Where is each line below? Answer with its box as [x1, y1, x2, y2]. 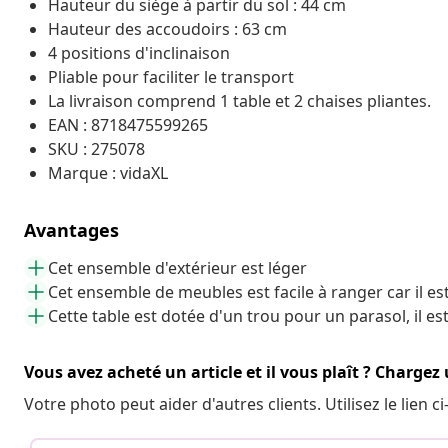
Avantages [24, 217, 119, 242]
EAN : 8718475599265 [48, 113, 208, 136]
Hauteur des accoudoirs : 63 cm [48, 17, 287, 40]
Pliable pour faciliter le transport [48, 65, 294, 88]
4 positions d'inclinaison [48, 41, 230, 64]
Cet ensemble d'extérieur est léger [48, 256, 307, 279]
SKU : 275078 [48, 137, 145, 160]
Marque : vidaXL [48, 161, 168, 184]
